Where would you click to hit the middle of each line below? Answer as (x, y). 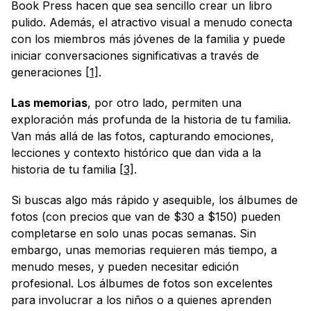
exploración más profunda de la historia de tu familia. (151, 120)
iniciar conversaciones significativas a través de (135, 56)
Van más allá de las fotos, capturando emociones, (143, 136)
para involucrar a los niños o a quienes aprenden (141, 300)
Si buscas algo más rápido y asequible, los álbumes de (154, 200)
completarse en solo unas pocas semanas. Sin (134, 234)
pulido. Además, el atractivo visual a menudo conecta (152, 23)
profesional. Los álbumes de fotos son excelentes (142, 284)
